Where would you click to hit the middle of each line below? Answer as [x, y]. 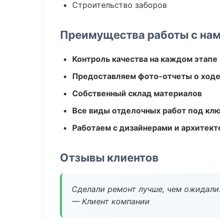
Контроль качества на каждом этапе [145, 59]
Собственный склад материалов [137, 93]
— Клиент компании [111, 201]
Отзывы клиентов [109, 157]
